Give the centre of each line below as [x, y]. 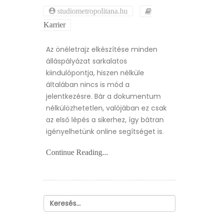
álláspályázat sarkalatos [87, 61]
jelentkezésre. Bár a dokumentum [103, 97]
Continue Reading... [77, 153]
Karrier [55, 25]
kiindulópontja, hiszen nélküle [95, 73]
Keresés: [57, 200]
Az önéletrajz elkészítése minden [102, 50]
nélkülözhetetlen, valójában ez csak [106, 108]
